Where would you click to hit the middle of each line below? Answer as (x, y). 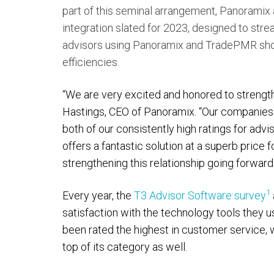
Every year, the (98, 195)
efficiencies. (91, 62)
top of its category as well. (125, 247)
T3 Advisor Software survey (200, 195)
